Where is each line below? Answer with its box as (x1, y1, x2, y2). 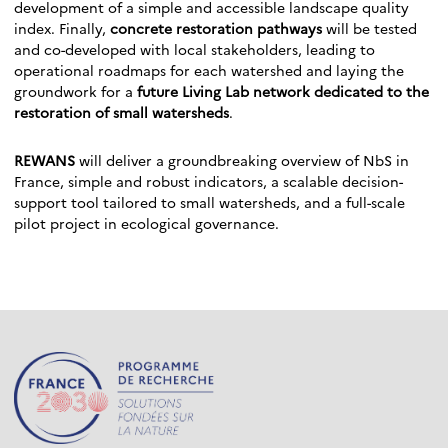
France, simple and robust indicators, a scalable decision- (14, 170, 403, 191)
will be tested (322, 17, 417, 38)
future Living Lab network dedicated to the (133, 80, 429, 101)
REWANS (14, 149, 79, 170)
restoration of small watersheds (14, 101, 229, 122)
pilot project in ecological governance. (14, 212, 279, 233)
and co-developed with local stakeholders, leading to (14, 38, 375, 59)
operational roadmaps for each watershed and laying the (14, 59, 404, 80)
